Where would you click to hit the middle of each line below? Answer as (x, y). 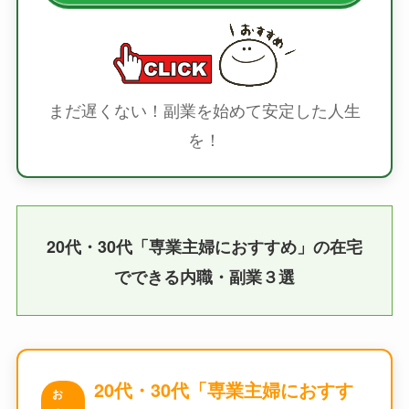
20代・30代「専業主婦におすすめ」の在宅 (204, 246)
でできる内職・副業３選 (204, 276)
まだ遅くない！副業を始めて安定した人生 (204, 109)
